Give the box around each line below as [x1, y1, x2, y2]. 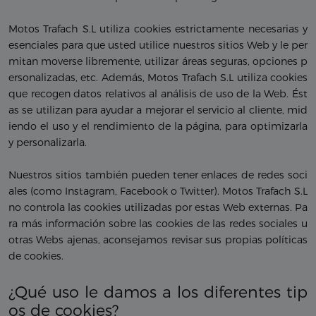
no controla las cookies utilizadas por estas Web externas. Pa [8, 201, 308, 214]
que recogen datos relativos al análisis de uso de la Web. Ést [8, 87, 308, 101]
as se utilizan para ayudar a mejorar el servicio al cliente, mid [8, 104, 308, 117]
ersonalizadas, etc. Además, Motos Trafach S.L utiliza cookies [8, 71, 308, 85]
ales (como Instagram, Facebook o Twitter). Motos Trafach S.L [8, 185, 308, 198]
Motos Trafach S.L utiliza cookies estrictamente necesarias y [8, 23, 308, 36]
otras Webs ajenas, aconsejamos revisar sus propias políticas [8, 233, 308, 247]
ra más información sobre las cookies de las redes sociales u [8, 217, 308, 231]
